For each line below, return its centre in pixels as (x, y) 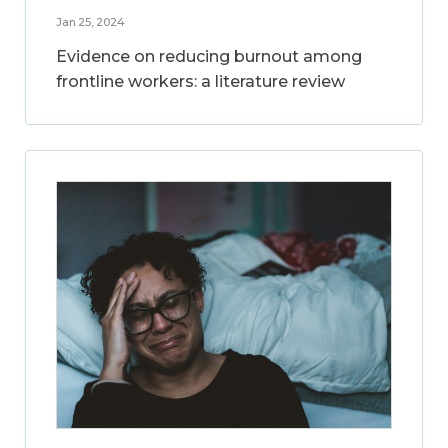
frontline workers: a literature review (200, 82)
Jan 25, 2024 (90, 22)
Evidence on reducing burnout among (209, 57)
